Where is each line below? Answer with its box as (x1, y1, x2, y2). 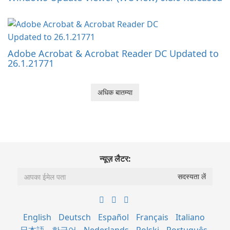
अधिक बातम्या (98, 87, 132, 98)
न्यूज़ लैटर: (99, 153, 131, 165)
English (23, 212, 51, 223)
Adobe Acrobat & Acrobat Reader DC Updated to (8, 47, 219, 60)
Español (98, 212, 129, 223)
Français (136, 212, 168, 223)
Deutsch (58, 212, 91, 223)
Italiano (175, 212, 205, 223)
